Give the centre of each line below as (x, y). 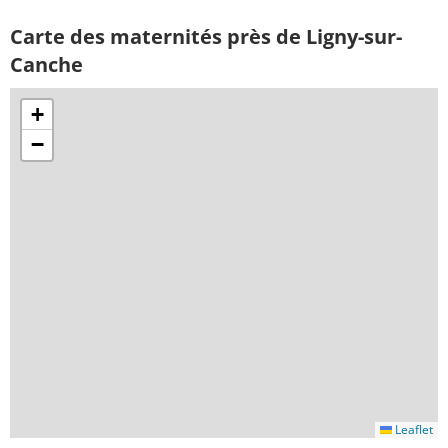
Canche (46, 64)
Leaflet (412, 430)
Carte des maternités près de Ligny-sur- (206, 36)
